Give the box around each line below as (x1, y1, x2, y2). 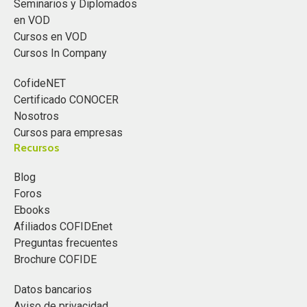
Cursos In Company (14, 46, 107, 60)
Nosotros (14, 109, 59, 123)
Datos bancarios (14, 283, 92, 297)
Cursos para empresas (14, 125, 123, 139)
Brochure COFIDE (14, 253, 97, 267)
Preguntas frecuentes (14, 236, 118, 250)
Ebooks (14, 204, 50, 217)
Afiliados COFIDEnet (14, 220, 112, 234)
